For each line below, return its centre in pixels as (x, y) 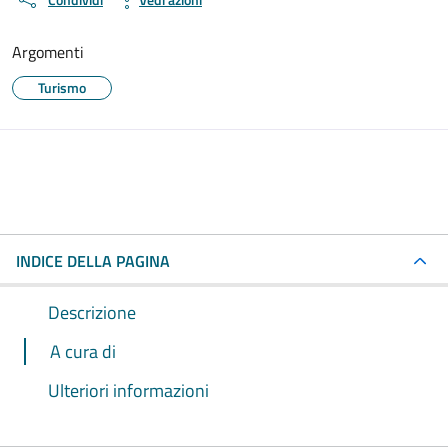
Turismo (62, 87)
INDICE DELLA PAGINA (93, 260)
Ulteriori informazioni (128, 390)
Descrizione (92, 312)
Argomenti (48, 51)
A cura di (83, 351)
